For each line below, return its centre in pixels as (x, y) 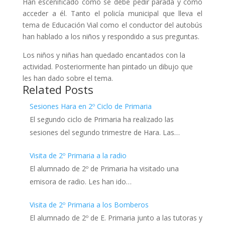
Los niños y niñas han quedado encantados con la (104, 55)
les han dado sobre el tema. (68, 78)
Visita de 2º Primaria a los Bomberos (89, 205)
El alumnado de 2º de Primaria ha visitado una (104, 168)
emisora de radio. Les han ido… (80, 182)
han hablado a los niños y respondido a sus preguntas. (111, 36)
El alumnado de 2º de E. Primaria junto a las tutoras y (116, 218)
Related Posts (58, 89)
